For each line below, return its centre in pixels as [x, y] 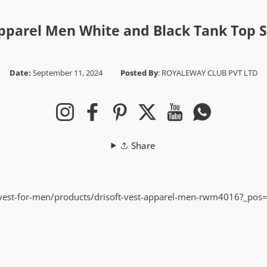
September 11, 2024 [68, 73]
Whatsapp [231, 110]
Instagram [94, 110]
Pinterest [146, 110]
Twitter [170, 110]
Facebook [120, 110]
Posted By [139, 73]
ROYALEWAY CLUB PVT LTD [209, 73]
